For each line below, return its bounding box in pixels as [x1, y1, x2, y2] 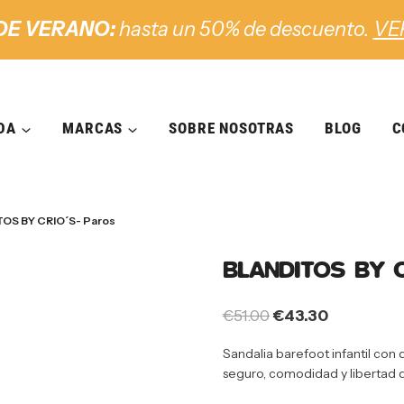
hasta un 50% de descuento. [115, 17, 373, 41]
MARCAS [62, 119, 124, 137]
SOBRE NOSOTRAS [169, 119, 295, 137]
